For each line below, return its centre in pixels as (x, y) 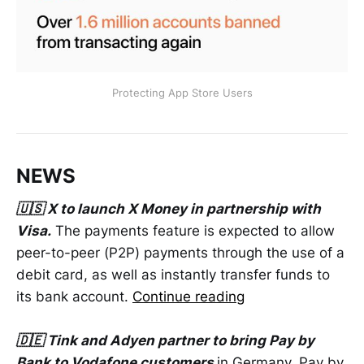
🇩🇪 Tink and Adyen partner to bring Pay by (165, 340)
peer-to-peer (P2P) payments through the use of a (180, 252)
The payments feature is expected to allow (193, 230)
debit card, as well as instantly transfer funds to (173, 274)
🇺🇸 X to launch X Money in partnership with (169, 208)
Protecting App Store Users (182, 93)
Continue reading (188, 296)
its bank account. (74, 296)
